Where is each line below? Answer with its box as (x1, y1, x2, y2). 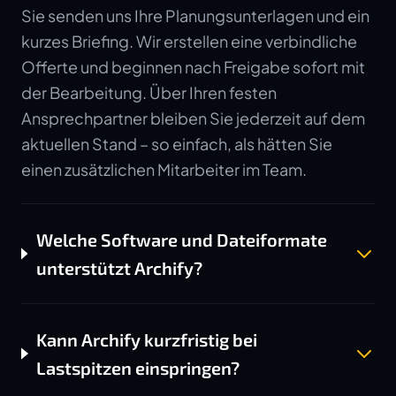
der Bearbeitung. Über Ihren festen (21, 82, 277, 103)
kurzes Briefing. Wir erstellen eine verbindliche (21, 31, 357, 51)
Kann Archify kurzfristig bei (36, 329, 258, 350)
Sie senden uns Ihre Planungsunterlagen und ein (21, 5, 369, 26)
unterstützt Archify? (35, 257, 202, 278)
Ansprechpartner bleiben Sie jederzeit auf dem (21, 108, 365, 128)
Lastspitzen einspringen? (36, 357, 240, 378)
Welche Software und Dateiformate (35, 229, 327, 250)
